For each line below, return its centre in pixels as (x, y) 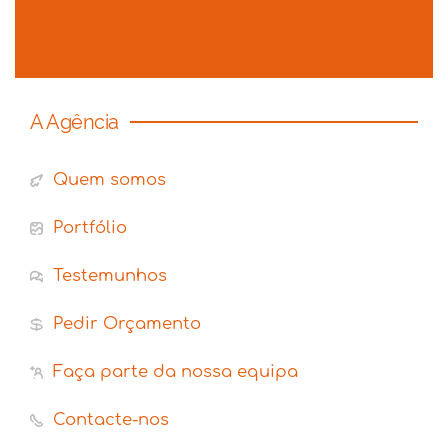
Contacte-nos (111, 420)
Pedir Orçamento (127, 324)
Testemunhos (110, 276)
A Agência (74, 122)
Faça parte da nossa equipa (175, 372)
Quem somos (109, 180)
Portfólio (90, 228)
